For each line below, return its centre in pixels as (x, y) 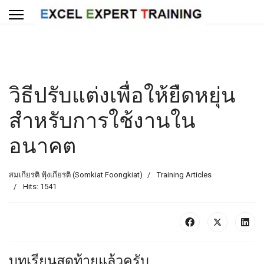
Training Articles (184, 175)
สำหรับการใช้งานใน (102, 120)
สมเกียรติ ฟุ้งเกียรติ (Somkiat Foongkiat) (76, 175)
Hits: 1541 (40, 187)
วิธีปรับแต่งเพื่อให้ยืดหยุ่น (122, 95)
